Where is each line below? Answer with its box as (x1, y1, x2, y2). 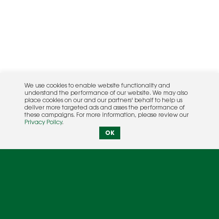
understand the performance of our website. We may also (24, 90, 188, 96)
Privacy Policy (24, 120, 62, 126)
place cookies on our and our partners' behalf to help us (24, 98, 182, 104)
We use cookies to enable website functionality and (24, 83, 170, 89)
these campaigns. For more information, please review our (24, 112, 189, 118)
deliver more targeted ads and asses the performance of (24, 105, 185, 111)
